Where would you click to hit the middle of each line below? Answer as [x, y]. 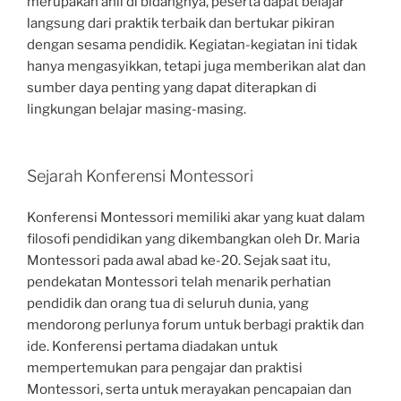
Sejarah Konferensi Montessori [140, 175]
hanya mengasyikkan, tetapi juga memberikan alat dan [196, 66]
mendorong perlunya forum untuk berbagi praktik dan [196, 325]
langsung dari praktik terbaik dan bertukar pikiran [181, 23]
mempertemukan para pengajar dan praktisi [165, 368]
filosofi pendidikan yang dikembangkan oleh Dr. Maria [193, 239]
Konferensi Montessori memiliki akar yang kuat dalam [196, 218]
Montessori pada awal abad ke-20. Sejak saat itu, [179, 260]
